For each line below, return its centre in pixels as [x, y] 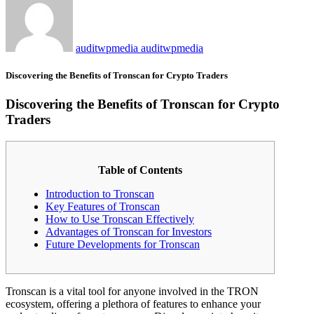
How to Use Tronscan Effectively [120, 219]
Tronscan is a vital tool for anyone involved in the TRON [132, 291]
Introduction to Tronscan [100, 193]
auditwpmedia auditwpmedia [139, 48]
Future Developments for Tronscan [123, 244]
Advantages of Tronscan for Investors [129, 231]
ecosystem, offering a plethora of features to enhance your [133, 303]
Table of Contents [140, 170]
